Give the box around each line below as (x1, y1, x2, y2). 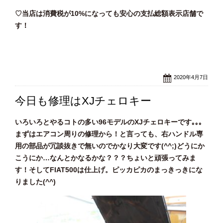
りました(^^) (15, 178, 56, 186)
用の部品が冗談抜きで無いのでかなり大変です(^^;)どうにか (15, 142, 205, 150)
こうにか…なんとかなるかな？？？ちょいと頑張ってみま (15, 154, 196, 162)
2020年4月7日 (174, 74, 208, 81)
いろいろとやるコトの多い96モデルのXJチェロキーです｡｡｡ (15, 118, 202, 126)
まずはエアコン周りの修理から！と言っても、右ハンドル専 (15, 130, 203, 138)
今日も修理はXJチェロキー (15, 95, 151, 108)
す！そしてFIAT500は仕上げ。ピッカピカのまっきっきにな (15, 166, 203, 174)
